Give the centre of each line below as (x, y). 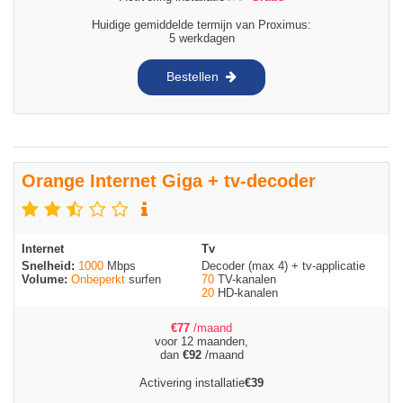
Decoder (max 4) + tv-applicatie (283, 265)
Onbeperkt (98, 279)
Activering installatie (192, 382)
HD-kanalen (246, 292)
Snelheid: (50, 265)
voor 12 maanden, (201, 341)
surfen (143, 279)
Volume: (46, 279)
